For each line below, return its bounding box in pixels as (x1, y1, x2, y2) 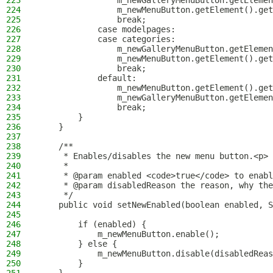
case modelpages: (39, 24, 175, 34)
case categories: (39, 34, 175, 44)
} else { (39, 239, 117, 249)
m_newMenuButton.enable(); (39, 229, 219, 239)
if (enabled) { (39, 219, 146, 229)
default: (39, 73, 136, 83)
